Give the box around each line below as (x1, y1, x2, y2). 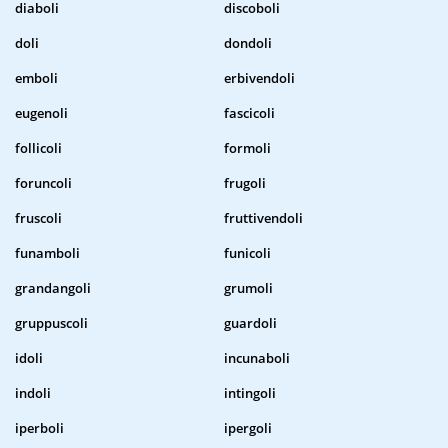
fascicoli (224, 104, 275, 123)
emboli (15, 69, 58, 88)
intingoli (224, 384, 276, 403)
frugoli (224, 174, 266, 193)
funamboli (15, 244, 80, 263)
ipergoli (224, 419, 272, 438)
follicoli (15, 139, 62, 158)
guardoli (224, 314, 277, 333)
